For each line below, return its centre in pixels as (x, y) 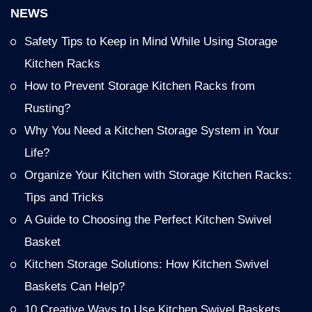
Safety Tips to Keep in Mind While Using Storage (151, 41)
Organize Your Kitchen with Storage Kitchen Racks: (158, 175)
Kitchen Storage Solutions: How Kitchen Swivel (147, 264)
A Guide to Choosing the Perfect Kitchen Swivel (148, 219)
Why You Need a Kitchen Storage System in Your (152, 130)
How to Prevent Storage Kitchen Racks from (140, 86)
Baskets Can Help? (75, 286)
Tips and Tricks (64, 197)
